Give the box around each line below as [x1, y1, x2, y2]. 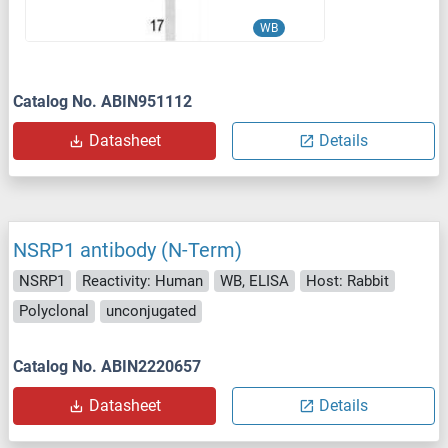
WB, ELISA [220, 271, 289, 290]
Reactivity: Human [82, 271, 203, 290]
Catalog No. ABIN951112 [13, 91, 192, 111]
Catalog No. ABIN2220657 [13, 356, 201, 376]
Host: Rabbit [306, 271, 389, 290]
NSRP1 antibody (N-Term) [13, 237, 242, 262]
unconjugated [106, 302, 196, 321]
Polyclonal [19, 302, 89, 321]
